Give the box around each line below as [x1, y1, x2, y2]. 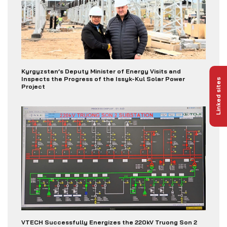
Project [21, 83, 45, 91]
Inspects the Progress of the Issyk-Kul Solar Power [21, 75, 185, 83]
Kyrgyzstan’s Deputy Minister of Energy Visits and [21, 67, 181, 75]
